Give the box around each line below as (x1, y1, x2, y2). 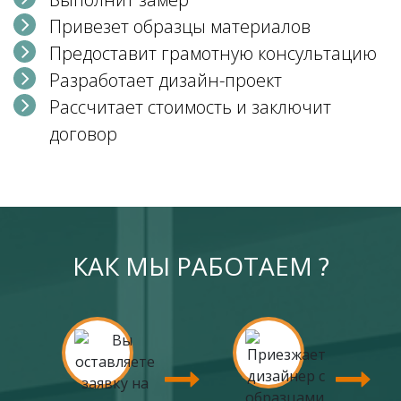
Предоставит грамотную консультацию (49, 41, 377, 66)
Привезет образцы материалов (49, 14, 311, 39)
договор (49, 122, 117, 147)
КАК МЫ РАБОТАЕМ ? (72, 249, 329, 284)
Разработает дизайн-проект (49, 68, 282, 93)
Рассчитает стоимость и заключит (49, 95, 331, 120)
